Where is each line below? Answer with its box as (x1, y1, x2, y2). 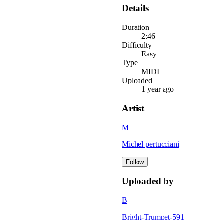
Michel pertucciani (122, 139, 179, 148)
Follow (126, 158, 144, 165)
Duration (122, 23, 149, 32)
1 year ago (141, 85, 174, 94)
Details (122, 3, 149, 14)
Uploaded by (122, 176, 174, 187)
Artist (122, 103, 144, 113)
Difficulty (122, 41, 152, 50)
